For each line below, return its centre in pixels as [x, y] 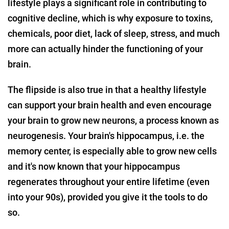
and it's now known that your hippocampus [94, 167]
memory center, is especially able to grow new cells [112, 151]
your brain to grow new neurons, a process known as [113, 121]
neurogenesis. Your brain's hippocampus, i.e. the [106, 136]
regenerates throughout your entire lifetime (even [109, 182]
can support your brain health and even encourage [110, 105]
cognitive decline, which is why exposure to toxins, [110, 18]
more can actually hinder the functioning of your [105, 49]
